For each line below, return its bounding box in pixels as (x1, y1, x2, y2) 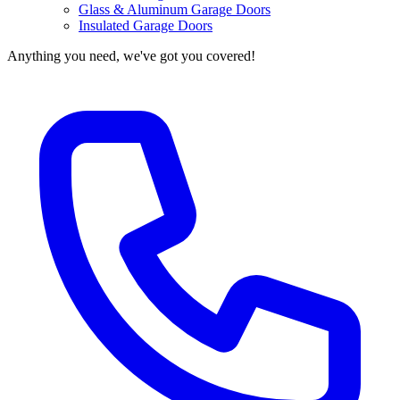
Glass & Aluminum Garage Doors (79, 2, 271, 18)
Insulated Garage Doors (79, 18, 212, 34)
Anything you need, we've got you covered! (7, 48, 255, 64)
